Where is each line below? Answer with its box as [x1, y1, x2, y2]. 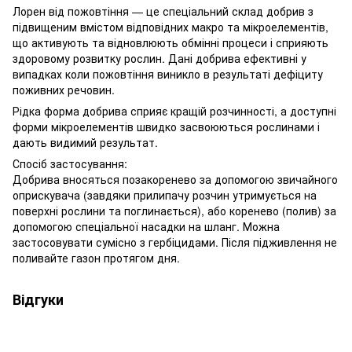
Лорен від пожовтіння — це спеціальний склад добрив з [13, 2, 313, 19]
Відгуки [13, 288, 64, 310]
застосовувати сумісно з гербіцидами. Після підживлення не [13, 233, 337, 250]
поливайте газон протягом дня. [13, 249, 180, 266]
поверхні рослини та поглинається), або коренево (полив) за [13, 202, 336, 218]
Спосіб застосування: [13, 155, 130, 171]
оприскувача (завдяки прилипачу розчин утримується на [13, 186, 317, 203]
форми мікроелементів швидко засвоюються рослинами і [13, 118, 320, 134]
